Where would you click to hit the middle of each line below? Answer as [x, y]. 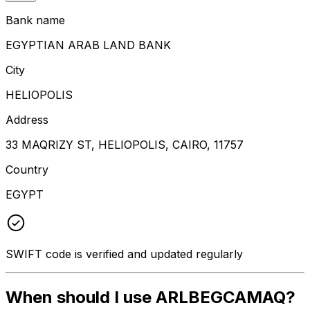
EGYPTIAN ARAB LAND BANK [88, 45]
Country [27, 169]
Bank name [35, 20]
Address [27, 119]
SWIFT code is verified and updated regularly [124, 254]
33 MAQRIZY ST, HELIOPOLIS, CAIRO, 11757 [125, 144]
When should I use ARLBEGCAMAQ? [151, 297]
